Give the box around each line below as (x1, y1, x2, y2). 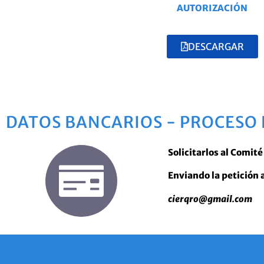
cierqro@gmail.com (168, 193, 252, 204)
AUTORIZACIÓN (177, 2, 247, 14)
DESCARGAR (187, 41, 244, 53)
